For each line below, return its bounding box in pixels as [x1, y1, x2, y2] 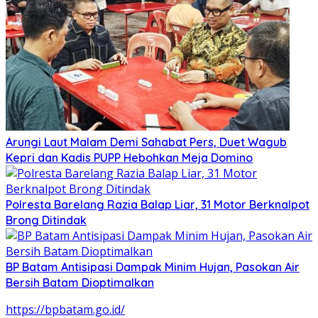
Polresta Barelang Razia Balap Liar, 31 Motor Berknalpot [6, 197, 309, 212]
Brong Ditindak [6, 213, 87, 228]
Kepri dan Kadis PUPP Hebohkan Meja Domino [6, 150, 253, 165]
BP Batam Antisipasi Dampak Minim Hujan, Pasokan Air [6, 260, 300, 275]
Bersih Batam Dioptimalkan [6, 275, 154, 290]
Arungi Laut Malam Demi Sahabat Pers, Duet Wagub [6, 135, 287, 150]
